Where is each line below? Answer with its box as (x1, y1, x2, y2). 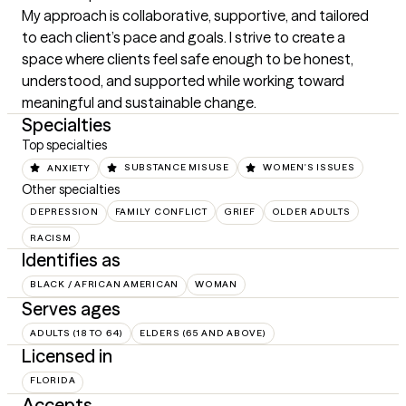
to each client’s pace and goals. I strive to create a (22, 28, 345, 47)
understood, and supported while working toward (22, 72, 344, 91)
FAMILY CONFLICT (114, 205, 208, 217)
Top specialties (22, 137, 107, 154)
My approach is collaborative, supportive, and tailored (22, 6, 369, 25)
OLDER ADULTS (271, 205, 351, 217)
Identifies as (22, 248, 121, 271)
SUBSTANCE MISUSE (123, 161, 229, 174)
